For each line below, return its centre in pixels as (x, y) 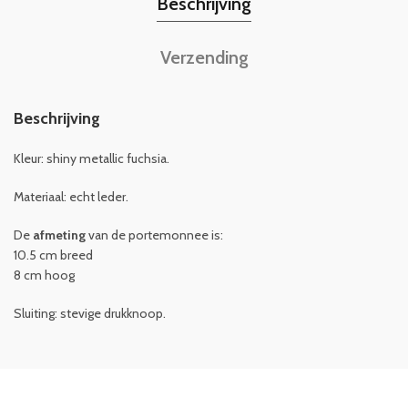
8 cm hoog (44, 275)
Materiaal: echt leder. (71, 197)
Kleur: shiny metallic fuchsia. (92, 159)
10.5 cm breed (53, 255)
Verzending (204, 58)
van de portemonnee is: (154, 235)
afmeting (59, 235)
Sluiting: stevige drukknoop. (90, 314)
